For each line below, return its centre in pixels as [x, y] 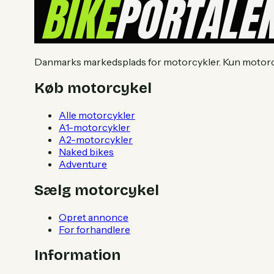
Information [77, 255]
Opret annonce [94, 217]
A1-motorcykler [94, 127]
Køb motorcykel [93, 88]
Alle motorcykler [97, 115]
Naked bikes [86, 151]
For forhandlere [94, 229]
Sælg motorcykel [97, 190]
